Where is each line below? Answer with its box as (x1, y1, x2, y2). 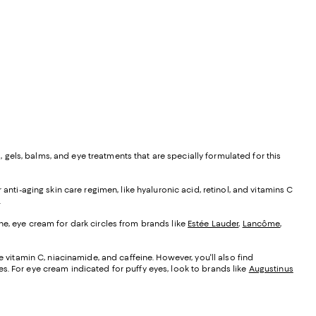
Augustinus (248, 264, 293, 274)
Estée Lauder (188, 219, 239, 229)
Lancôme (242, 219, 281, 229)
